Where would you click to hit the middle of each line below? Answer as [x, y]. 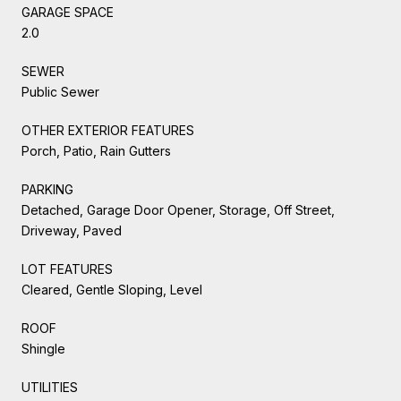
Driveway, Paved [72, 230]
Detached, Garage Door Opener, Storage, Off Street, [178, 209]
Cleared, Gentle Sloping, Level [112, 289]
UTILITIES [50, 387]
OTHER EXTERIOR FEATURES [108, 130]
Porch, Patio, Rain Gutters [96, 150]
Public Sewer [60, 91]
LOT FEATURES [67, 269]
